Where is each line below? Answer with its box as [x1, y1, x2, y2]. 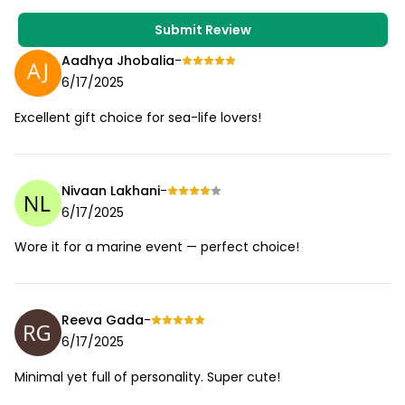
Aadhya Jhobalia [61, 52, 174, 71]
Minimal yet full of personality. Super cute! [14, 367, 280, 386]
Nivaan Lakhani [61, 181, 160, 200]
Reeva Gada [61, 311, 144, 330]
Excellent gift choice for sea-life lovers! [14, 108, 261, 127]
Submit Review [154, 20, 251, 39]
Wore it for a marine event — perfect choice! [14, 238, 299, 257]
